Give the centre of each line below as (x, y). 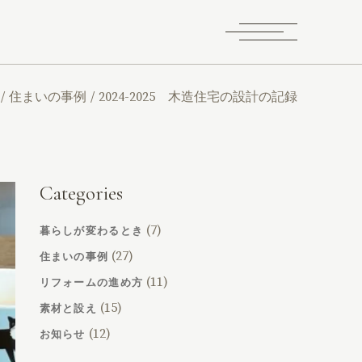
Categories (81, 193)
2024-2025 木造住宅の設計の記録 (198, 97)
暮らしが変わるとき (91, 231)
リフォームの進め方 (91, 283)
